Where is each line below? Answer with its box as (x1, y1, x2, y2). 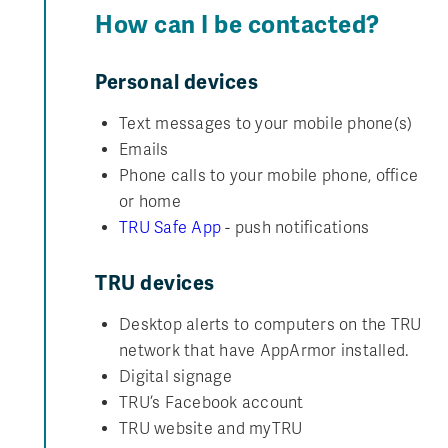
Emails (119, 139, 169, 160)
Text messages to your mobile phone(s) (119, 113, 413, 134)
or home (119, 191, 181, 212)
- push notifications (225, 217, 370, 238)
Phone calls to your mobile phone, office (119, 165, 418, 186)
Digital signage (119, 366, 232, 387)
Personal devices (95, 69, 258, 95)
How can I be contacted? (95, 9, 380, 40)
